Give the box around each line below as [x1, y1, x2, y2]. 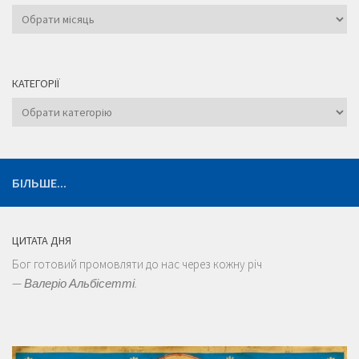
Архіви [11, 6, 44, 21]
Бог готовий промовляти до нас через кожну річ [12, 256, 262, 272]
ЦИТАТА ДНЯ [12, 233, 71, 248]
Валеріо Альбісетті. [24, 276, 137, 291]
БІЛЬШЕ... [12, 175, 67, 191]
